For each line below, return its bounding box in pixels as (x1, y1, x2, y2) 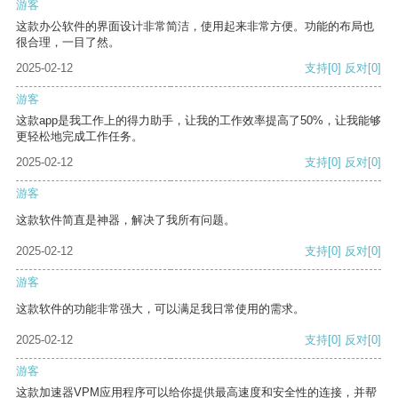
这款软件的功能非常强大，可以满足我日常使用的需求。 (16, 302, 305, 316)
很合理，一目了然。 (16, 36, 120, 50)
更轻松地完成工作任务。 (16, 130, 143, 144)
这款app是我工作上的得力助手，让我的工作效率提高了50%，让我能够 (16, 114, 381, 128)
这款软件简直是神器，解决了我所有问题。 (16, 213, 235, 227)
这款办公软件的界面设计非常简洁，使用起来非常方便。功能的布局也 (16, 20, 374, 34)
